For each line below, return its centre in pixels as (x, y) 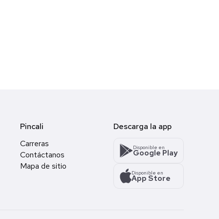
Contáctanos (42, 155)
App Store (151, 178)
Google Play (155, 153)
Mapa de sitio (43, 166)
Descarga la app (142, 127)
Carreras (34, 144)
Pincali (32, 127)
